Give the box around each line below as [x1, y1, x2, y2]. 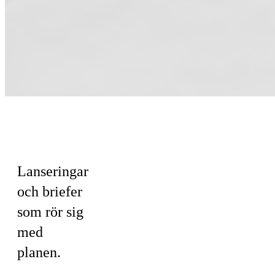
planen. [17, 244, 61, 260]
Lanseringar [17, 163, 88, 179]
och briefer [17, 183, 82, 199]
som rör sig [17, 203, 83, 220]
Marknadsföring [17, 133, 79, 144]
